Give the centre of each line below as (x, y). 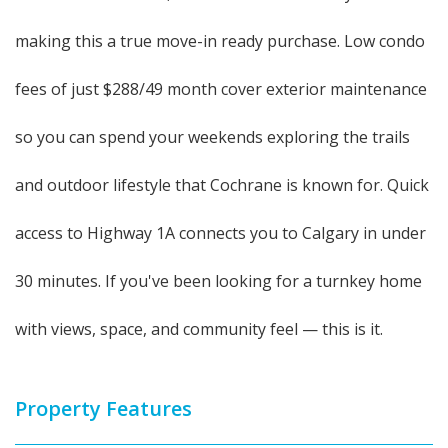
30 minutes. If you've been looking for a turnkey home (218, 281)
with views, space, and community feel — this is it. (199, 329)
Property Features (103, 408)
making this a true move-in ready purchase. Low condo (220, 41)
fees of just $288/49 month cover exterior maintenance (221, 89)
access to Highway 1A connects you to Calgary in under (220, 233)
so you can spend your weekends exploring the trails (212, 137)
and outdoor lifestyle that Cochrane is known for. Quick (222, 185)
